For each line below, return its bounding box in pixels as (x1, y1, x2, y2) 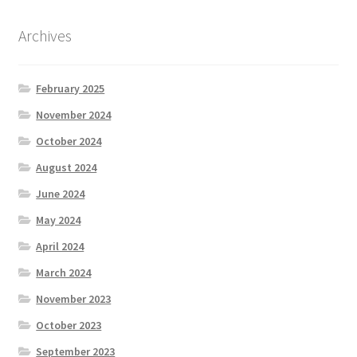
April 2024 (36, 239, 84, 254)
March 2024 (36, 265, 92, 280)
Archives (18, 25, 72, 46)
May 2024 (36, 213, 81, 228)
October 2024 (36, 134, 102, 149)
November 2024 (36, 108, 112, 123)
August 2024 (36, 160, 97, 175)
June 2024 (36, 186, 85, 202)
